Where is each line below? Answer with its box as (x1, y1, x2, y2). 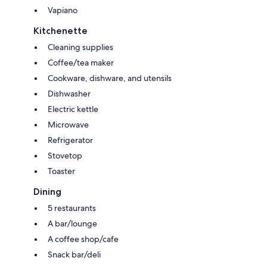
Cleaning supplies (48, 42, 113, 53)
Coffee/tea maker (48, 57, 114, 69)
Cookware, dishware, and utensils (48, 73, 172, 84)
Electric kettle (48, 104, 98, 115)
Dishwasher (48, 88, 91, 100)
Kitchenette (33, 25, 88, 37)
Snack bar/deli (48, 249, 101, 260)
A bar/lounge (48, 218, 97, 229)
